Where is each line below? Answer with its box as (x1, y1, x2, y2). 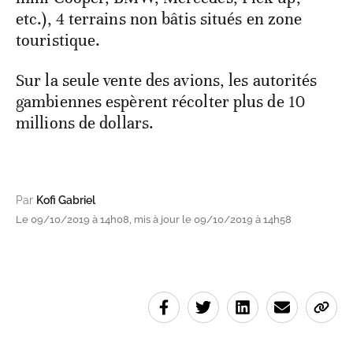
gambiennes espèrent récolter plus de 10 (16, 91, 305, 113)
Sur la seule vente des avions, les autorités (16, 70, 318, 91)
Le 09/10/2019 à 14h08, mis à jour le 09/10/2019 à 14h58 (16, 214, 292, 226)
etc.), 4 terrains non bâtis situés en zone (16, 9, 303, 30)
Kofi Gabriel (36, 194, 95, 207)
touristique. (16, 30, 101, 51)
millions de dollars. (16, 113, 154, 134)
